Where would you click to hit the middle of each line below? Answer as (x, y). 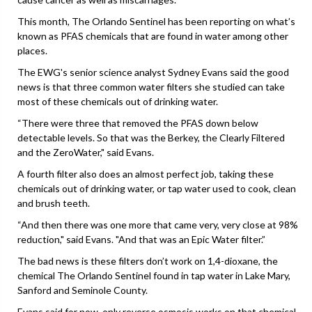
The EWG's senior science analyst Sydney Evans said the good (153, 72)
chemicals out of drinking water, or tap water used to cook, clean (157, 188)
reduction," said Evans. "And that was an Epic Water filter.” (141, 239)
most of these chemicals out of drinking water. (118, 101)
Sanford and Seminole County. (83, 290)
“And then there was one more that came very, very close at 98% (158, 224)
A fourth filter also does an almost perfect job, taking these (146, 173)
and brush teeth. (54, 203)
